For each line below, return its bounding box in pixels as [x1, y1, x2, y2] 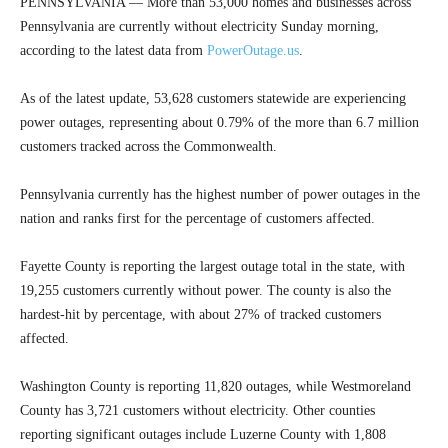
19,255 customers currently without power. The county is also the [20, 283, 391, 299]
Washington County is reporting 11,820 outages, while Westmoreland [20, 379, 411, 395]
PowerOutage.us [207, 43, 299, 59]
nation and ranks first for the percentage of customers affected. [20, 211, 375, 227]
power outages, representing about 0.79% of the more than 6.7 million [20, 115, 419, 131]
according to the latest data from [20, 43, 207, 59]
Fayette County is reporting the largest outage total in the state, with [20, 259, 405, 275]
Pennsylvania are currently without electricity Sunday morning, [20, 19, 379, 35]
